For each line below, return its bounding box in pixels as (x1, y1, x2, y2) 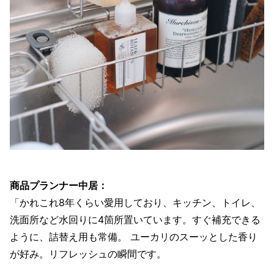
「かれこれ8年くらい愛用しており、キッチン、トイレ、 (10, 196, 261, 209)
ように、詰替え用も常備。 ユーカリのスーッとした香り (10, 230, 257, 243)
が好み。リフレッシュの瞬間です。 (10, 247, 166, 260)
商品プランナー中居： (10, 179, 108, 191)
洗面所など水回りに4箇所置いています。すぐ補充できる (10, 213, 261, 226)
